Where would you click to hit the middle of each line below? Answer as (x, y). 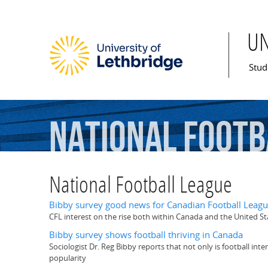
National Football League (141, 187)
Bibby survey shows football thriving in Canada (146, 235)
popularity (68, 258)
